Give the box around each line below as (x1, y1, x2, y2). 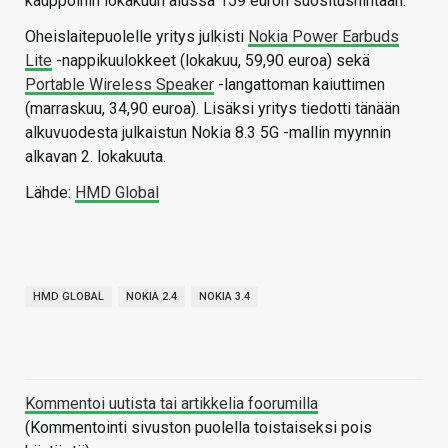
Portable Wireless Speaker (25, 75, 214, 95)
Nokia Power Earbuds (248, 27, 399, 47)
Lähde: (25, 183, 75, 203)
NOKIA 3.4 (199, 290, 250, 304)
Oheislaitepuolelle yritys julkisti (25, 27, 248, 47)
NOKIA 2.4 (126, 290, 177, 304)
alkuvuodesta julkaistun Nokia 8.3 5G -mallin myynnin (25, 123, 391, 143)
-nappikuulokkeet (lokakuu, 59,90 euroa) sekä (52, 51, 370, 71)
